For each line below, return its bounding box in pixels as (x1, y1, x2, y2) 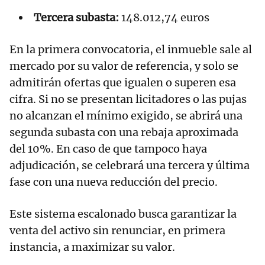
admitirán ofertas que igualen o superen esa (9, 76, 236, 90)
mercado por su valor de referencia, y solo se (9, 59, 238, 73)
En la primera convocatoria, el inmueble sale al (9, 43, 252, 57)
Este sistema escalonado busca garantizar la (9, 207, 237, 221)
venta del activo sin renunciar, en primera (9, 224, 225, 238)
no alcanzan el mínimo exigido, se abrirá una (9, 109, 243, 123)
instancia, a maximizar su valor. (9, 240, 175, 254)
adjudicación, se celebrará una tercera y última (9, 159, 250, 173)
